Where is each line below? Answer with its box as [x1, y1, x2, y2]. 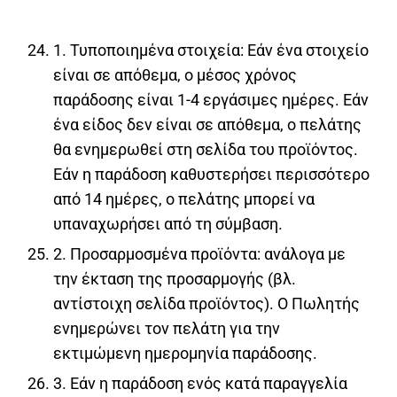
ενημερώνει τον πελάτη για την [53, 319, 280, 339]
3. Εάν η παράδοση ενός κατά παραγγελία [53, 374, 347, 393]
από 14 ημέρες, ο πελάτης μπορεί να [53, 190, 315, 209]
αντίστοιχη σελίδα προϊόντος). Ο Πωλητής [53, 294, 360, 314]
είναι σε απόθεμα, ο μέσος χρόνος [53, 66, 297, 85]
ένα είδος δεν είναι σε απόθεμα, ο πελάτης [53, 115, 362, 135]
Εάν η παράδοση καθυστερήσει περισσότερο [53, 165, 370, 184]
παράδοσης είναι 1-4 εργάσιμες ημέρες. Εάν [53, 90, 369, 110]
